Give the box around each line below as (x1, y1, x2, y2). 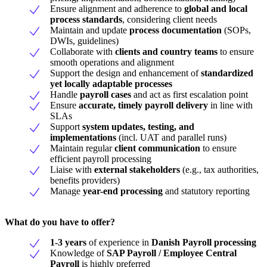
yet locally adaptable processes (50, 78, 172, 89)
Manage (50, 185, 83, 196)
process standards (50, 14, 122, 24)
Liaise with (50, 164, 94, 175)
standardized (201, 67, 253, 78)
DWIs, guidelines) (50, 35, 119, 46)
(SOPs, (222, 24, 251, 35)
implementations (50, 132, 116, 142)
